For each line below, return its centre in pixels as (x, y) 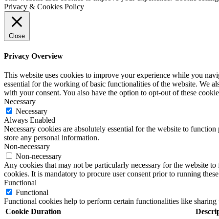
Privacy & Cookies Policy (44, 7)
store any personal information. (52, 137)
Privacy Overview (33, 56)
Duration (46, 211)
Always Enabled (30, 120)
